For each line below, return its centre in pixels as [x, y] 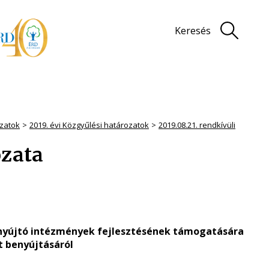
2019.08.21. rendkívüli [197, 125]
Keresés [193, 31]
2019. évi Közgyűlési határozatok [89, 125]
